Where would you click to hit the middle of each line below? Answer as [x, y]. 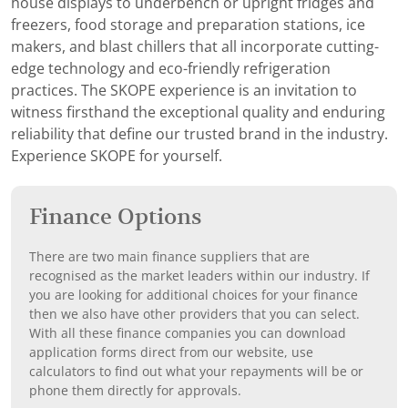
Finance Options [116, 216]
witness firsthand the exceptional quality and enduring [198, 112]
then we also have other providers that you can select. [194, 314]
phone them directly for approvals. [135, 390]
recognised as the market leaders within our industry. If [199, 275]
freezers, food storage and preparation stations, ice [188, 25]
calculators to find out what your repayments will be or [196, 371]
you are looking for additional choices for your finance [194, 295]
